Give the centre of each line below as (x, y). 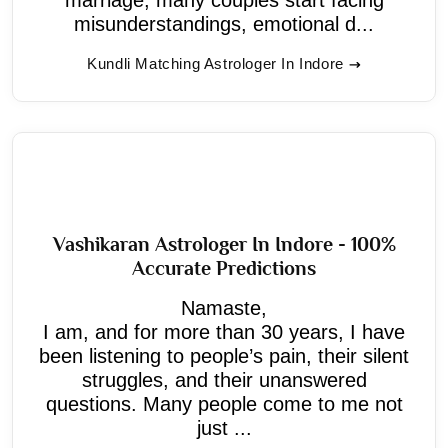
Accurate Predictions (224, 267)
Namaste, (224, 307)
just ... (224, 427)
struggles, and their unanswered (224, 379)
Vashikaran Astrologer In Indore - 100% (224, 243)
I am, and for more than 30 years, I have (224, 331)
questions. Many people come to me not (224, 403)
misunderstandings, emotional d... (224, 23)
